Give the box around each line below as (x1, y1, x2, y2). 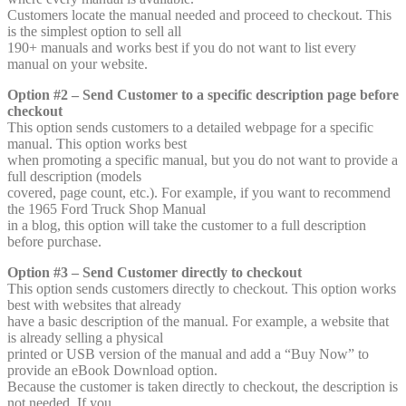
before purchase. (7, 234, 101, 250)
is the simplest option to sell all (7, 24, 181, 40)
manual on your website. (7, 56, 148, 72)
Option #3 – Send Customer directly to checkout (7, 265, 302, 281)
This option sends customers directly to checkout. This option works (7, 281, 396, 297)
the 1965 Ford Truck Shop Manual (7, 201, 206, 217)
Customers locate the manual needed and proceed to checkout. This (7, 7, 391, 24)
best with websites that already (7, 297, 181, 314)
